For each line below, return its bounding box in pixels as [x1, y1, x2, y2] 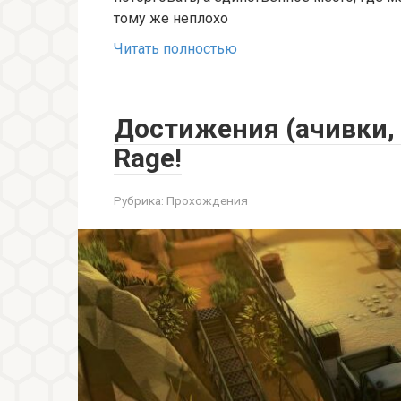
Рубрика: [114, 192, 164, 208]
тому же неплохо [114, 9, 228, 27]
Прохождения [166, 192, 248, 208]
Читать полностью [114, 39, 237, 57]
